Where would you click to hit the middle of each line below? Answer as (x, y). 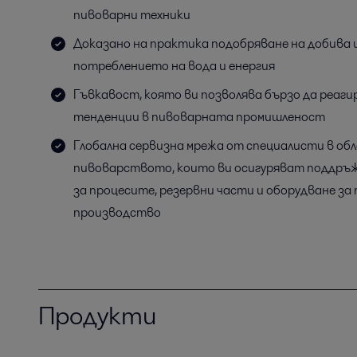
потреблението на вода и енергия (174, 66)
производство (117, 212)
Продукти (97, 315)
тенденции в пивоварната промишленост (199, 117)
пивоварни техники (132, 15)
